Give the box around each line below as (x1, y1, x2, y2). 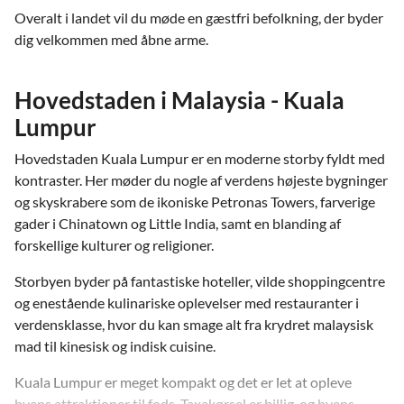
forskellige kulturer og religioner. (14, 235, 214, 253)
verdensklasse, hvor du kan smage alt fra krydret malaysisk (14, 315, 373, 333)
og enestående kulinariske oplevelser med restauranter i (14, 293, 359, 311)
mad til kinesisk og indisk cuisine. (14, 336, 216, 354)
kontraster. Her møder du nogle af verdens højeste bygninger (14, 170, 388, 188)
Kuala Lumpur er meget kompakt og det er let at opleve (14, 372, 352, 390)
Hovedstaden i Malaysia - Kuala (14, 85, 344, 115)
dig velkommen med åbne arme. (14, 30, 208, 48)
